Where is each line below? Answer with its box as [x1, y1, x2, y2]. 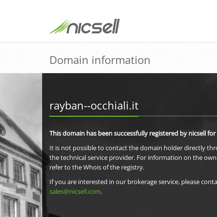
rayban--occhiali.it [49, 98, 139, 112]
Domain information [49, 52, 151, 67]
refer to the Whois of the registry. [49, 163, 144, 171]
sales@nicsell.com [49, 187, 101, 196]
